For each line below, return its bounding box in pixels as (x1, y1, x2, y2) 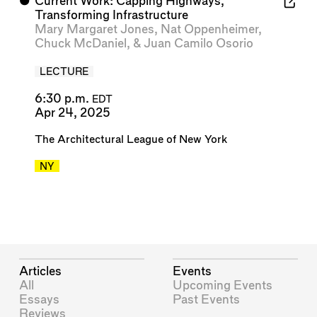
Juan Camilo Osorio (143, 38, 253, 50)
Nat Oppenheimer (160, 23, 258, 36)
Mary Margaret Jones (34, 23, 154, 36)
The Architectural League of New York (34, 134, 227, 145)
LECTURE (39, 67, 88, 78)
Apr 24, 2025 (34, 106, 110, 119)
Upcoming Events (173, 279, 273, 292)
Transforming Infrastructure (34, 9, 188, 22)
